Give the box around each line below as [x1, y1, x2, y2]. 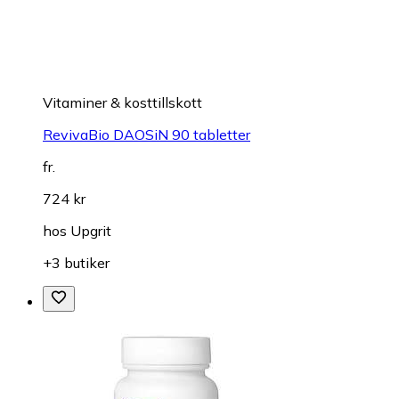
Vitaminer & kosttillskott [43, 93, 202, 111]
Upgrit [70, 221, 111, 240]
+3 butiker [43, 253, 110, 272]
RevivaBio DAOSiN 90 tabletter [43, 125, 250, 143]
